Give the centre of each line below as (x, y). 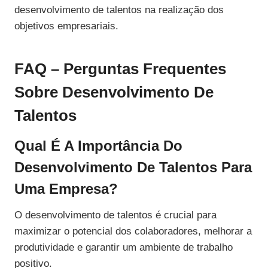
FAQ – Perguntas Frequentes (120, 69)
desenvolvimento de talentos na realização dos (119, 10)
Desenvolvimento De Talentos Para (133, 167)
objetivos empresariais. (66, 26)
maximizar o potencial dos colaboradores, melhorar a (133, 232)
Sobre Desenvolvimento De (114, 92)
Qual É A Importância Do (98, 146)
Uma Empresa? (66, 189)
